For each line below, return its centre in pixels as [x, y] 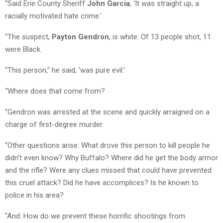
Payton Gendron [79, 37]
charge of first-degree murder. [54, 124]
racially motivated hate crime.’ [53, 16]
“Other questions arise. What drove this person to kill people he [108, 145]
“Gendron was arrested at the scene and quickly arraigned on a [107, 112]
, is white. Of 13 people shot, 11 [160, 37]
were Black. [23, 49]
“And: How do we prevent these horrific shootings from [95, 216]
